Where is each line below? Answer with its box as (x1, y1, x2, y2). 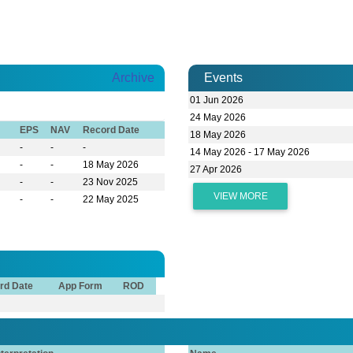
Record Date (83, 124, 140, 136)
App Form (58, 281, 103, 292)
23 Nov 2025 (83, 176, 139, 188)
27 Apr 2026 (190, 164, 243, 176)
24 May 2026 (190, 112, 247, 124)
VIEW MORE (213, 191, 268, 203)
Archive (112, 71, 154, 85)
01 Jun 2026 (190, 95, 244, 106)
